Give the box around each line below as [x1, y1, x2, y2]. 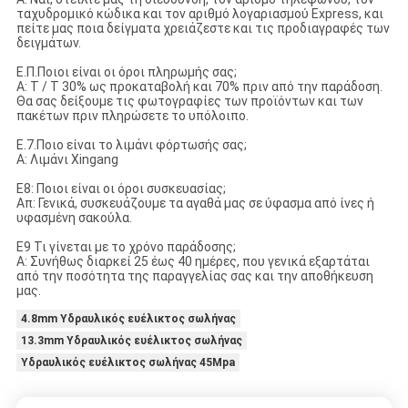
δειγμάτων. [15, 36, 81, 51]
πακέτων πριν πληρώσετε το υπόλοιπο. [15, 108, 249, 124]
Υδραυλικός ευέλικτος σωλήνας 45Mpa [20, 356, 235, 370]
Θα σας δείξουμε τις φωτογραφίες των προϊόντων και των [15, 94, 363, 109]
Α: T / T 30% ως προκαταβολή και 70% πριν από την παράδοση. [15, 79, 382, 95]
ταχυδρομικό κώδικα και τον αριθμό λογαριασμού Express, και [15, 6, 383, 22]
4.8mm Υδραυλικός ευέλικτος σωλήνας [20, 312, 236, 326]
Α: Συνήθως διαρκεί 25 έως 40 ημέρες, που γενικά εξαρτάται [15, 254, 370, 270]
